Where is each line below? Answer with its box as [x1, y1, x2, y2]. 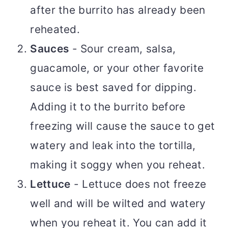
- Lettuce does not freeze [70, 178, 207, 191]
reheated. [30, 23, 80, 36]
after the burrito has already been [30, 4, 206, 17]
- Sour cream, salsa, [69, 42, 176, 55]
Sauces [30, 42, 69, 55]
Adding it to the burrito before [30, 100, 186, 113]
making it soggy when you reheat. [30, 158, 205, 172]
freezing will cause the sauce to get [30, 120, 215, 133]
